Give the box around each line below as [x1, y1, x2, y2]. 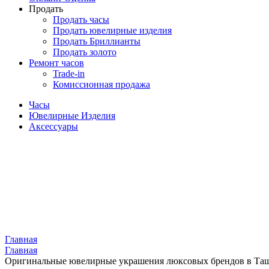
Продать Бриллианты [53, 36, 141, 46]
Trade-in [53, 68, 85, 79]
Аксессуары [29, 121, 78, 131]
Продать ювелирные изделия [53, 25, 172, 35]
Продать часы [53, 14, 109, 25]
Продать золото [53, 47, 116, 57]
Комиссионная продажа [53, 79, 150, 89]
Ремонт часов [29, 58, 84, 68]
